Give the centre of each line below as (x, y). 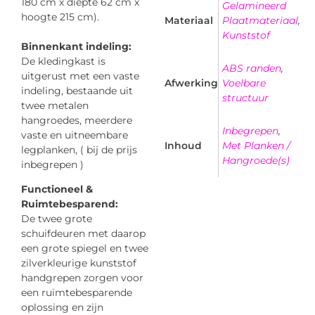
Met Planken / (256, 145)
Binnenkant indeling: (76, 46)
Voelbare (244, 83)
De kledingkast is (63, 61)
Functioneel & (57, 189)
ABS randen (252, 68)
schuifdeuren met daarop (83, 234)
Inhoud (183, 145)
